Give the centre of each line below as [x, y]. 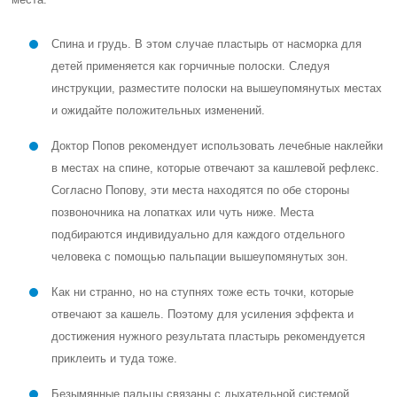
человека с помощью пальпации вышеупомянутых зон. [200, 257]
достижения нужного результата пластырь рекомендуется [209, 336]
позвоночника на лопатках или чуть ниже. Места [183, 212]
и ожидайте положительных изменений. [159, 110]
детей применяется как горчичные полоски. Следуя [191, 66]
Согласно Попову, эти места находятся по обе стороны [201, 190]
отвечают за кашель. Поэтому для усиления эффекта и [203, 314]
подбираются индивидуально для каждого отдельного [198, 234]
